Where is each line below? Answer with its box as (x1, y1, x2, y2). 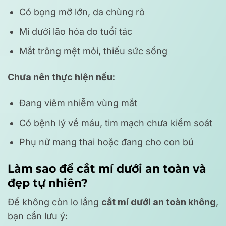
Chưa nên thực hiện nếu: (8, 72, 115, 83)
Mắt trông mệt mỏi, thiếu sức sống (19, 46, 168, 57)
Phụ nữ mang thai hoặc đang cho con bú (19, 137, 194, 148)
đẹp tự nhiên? (8, 176, 88, 189)
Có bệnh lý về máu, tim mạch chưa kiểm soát (19, 117, 213, 128)
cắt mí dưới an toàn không (101, 196, 216, 207)
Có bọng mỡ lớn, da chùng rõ (19, 7, 145, 18)
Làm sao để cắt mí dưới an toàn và (8, 161, 206, 175)
